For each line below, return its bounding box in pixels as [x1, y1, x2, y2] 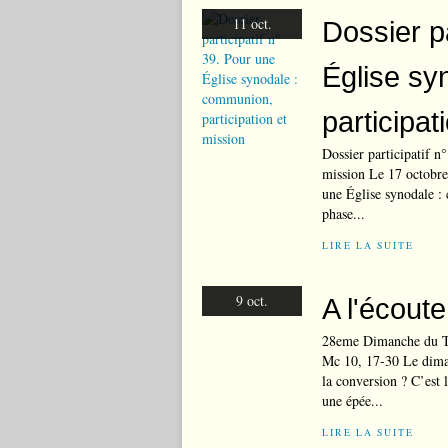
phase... [322, 204, 365, 223]
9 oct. [236, 291, 268, 310]
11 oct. [232, 14, 272, 33]
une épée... [322, 391, 383, 410]
